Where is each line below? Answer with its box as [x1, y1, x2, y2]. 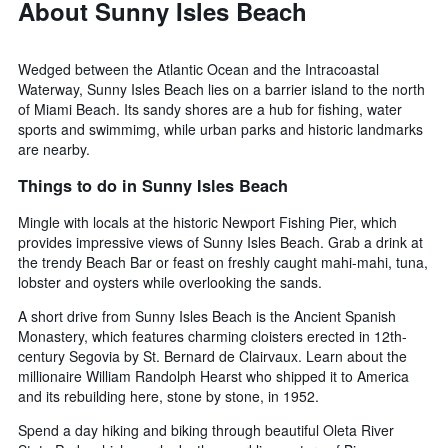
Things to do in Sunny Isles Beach [18, 173, 288, 197]
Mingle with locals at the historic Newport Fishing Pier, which [18, 211, 397, 232]
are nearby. [18, 139, 90, 160]
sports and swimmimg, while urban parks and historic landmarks [18, 119, 423, 140]
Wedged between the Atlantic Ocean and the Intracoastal [18, 59, 379, 80]
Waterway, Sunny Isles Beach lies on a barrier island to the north [18, 79, 425, 100]
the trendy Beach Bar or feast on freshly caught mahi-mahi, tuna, [18, 251, 428, 272]
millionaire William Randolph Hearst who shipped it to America [18, 365, 409, 386]
